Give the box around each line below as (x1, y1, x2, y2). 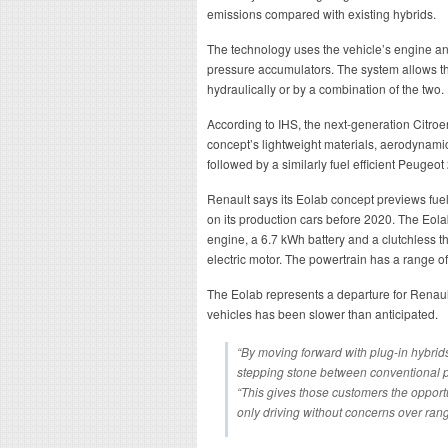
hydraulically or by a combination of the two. (207, 80, 444, 97)
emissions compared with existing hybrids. (207, 5, 436, 22)
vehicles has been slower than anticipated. (207, 305, 438, 322)
